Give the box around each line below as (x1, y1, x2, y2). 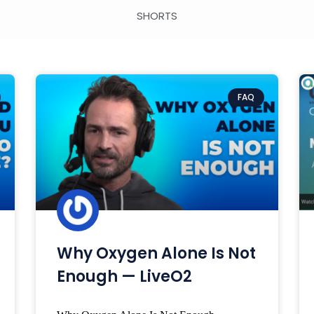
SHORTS (137, 8, 177, 23)
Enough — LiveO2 (56, 266, 192, 288)
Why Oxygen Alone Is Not (56, 243, 256, 265)
